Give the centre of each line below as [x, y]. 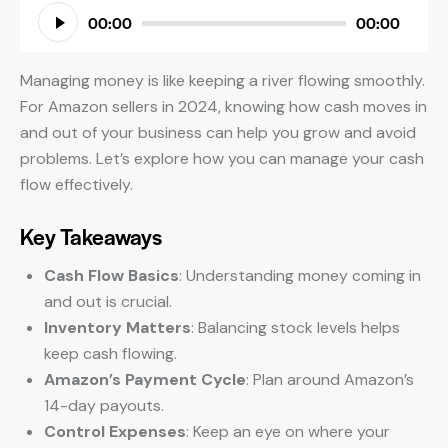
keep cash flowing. [110, 353]
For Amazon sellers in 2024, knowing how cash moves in [223, 106]
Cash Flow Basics [111, 275]
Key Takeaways [91, 236]
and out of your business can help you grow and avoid [218, 132]
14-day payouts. [104, 405]
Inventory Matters [117, 327]
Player [41, 29]
